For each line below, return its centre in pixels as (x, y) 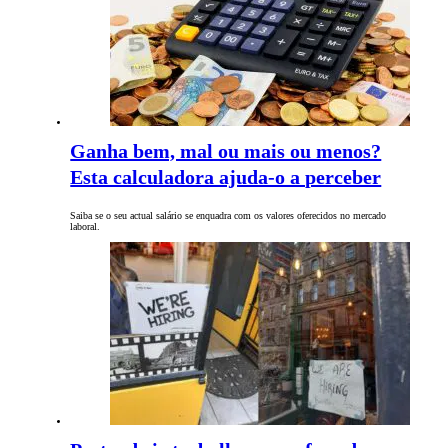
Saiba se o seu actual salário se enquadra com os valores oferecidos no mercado (228, 216)
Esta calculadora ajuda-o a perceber (226, 177)
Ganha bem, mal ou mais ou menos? (226, 151)
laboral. (85, 227)
